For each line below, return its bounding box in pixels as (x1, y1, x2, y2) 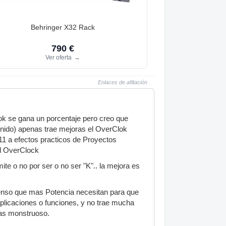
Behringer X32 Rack (30, 23, 95, 32)
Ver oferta (45, 53, 73, 61)
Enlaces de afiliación (98, 79, 147, 85)
